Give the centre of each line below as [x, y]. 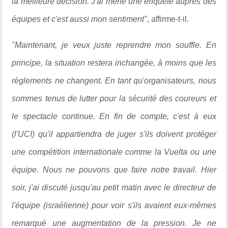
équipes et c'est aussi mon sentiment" [80, 19]
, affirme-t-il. [168, 19]
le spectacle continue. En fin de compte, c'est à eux [114, 116]
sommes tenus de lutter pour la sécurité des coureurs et [114, 98]
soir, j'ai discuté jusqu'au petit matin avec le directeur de [114, 187]
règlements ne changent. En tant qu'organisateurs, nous [114, 80]
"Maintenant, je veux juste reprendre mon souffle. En [114, 45]
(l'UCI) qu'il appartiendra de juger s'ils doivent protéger [114, 134]
